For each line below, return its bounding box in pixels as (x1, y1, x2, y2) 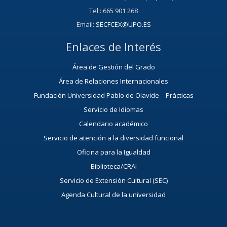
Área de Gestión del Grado (72, 62, 155, 72)
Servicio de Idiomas (84, 105, 143, 115)
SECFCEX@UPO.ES (95, 20, 151, 29)
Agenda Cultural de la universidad (61, 190, 166, 200)
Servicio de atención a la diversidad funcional (44, 133, 183, 143)
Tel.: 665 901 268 (89, 6, 138, 16)
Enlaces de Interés (66, 39, 161, 55)
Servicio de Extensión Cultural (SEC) (59, 176, 168, 185)
